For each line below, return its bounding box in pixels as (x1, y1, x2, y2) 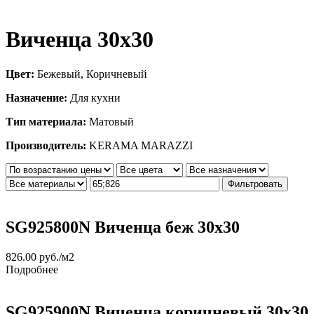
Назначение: (6, 91, 67, 104)
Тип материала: (6, 115, 86, 128)
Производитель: (6, 139, 86, 151)
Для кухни (67, 91, 121, 104)
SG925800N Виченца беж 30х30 (6, 217, 240, 236)
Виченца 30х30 (6, 27, 153, 53)
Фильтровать (228, 178, 282, 189)
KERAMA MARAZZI (86, 139, 193, 151)
